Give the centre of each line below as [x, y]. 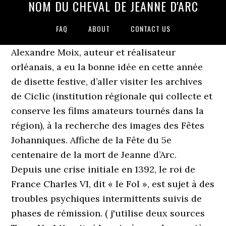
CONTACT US [150, 29]
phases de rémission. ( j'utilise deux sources [108, 213]
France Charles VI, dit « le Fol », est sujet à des [113, 184]
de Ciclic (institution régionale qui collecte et [112, 96]
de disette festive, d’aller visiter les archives [107, 81]
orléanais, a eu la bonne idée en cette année [107, 67]
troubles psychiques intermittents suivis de [107, 199]
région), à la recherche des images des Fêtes [108, 125]
